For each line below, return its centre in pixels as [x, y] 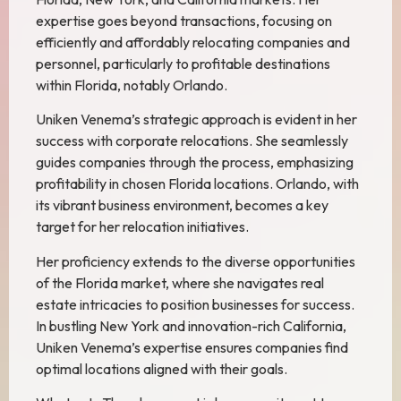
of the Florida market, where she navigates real [180, 282]
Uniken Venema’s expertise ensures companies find [192, 347]
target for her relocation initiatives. [142, 227]
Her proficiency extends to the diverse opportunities [196, 261]
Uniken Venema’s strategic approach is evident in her [196, 119]
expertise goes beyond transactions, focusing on [184, 21]
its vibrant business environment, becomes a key [182, 205]
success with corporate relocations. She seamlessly [192, 141]
